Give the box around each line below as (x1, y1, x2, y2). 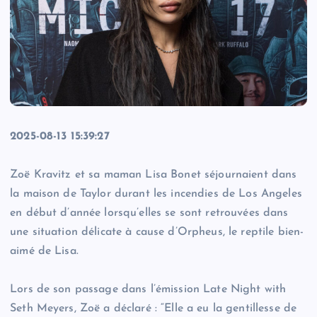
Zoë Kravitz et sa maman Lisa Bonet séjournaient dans (10, 169, 297, 181)
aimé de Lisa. (10, 246, 79, 258)
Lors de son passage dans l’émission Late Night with (10, 284, 287, 296)
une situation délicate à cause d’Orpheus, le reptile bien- (10, 226, 304, 238)
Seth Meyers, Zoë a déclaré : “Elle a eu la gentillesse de (10, 303, 297, 315)
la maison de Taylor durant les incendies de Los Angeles (10, 188, 302, 200)
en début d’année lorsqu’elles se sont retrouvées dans (10, 207, 289, 219)
